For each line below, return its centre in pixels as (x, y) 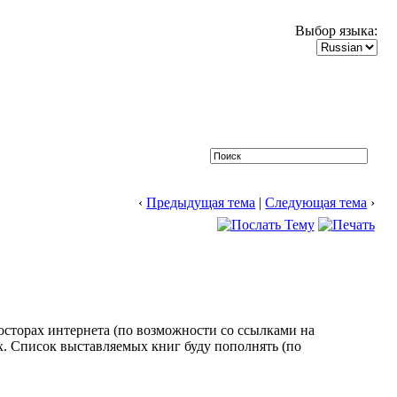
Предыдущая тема (201, 202)
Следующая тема (316, 202)
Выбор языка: (336, 31)
